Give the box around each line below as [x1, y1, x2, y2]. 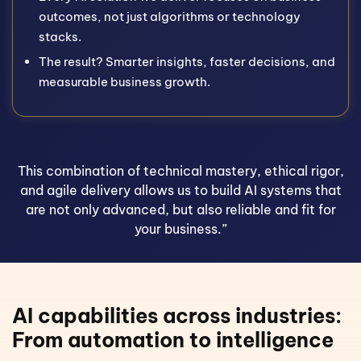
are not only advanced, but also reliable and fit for [25, 201, 336, 218]
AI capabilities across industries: [12, 302, 342, 329]
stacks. [39, 29, 81, 44]
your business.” [134, 221, 227, 237]
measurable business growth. [39, 74, 210, 89]
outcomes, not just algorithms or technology [39, 9, 301, 24]
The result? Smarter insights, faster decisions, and [39, 54, 335, 69]
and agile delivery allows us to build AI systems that [19, 182, 342, 198]
